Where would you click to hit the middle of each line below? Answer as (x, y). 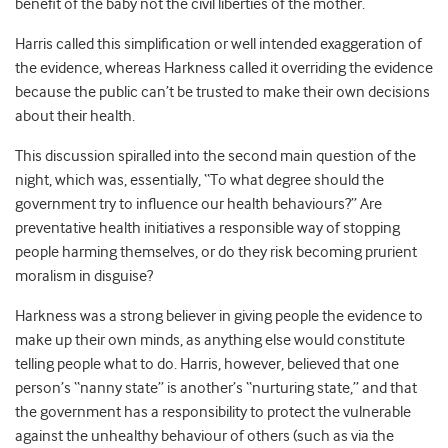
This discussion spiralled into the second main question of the (215, 156)
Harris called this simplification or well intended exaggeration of (218, 44)
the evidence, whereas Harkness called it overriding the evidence (224, 68)
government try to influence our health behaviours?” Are (198, 204)
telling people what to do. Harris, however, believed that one (207, 364)
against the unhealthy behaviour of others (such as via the (204, 436)
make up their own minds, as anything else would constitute (210, 340)
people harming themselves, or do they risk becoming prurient (216, 252)
